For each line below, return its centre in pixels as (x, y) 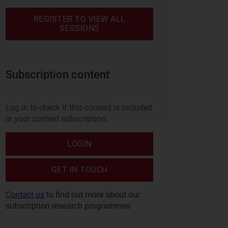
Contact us (25, 195)
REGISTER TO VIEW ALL (79, 19)
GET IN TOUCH (79, 170)
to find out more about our (92, 195)
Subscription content (58, 75)
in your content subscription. (56, 119)
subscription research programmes (68, 206)
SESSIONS (79, 28)
